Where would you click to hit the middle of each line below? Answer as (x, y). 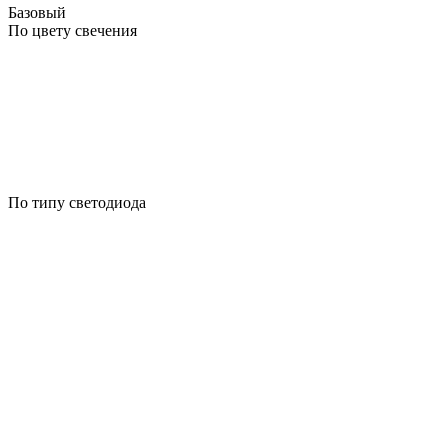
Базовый (39, 12)
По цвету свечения (72, 30)
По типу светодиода (77, 202)
